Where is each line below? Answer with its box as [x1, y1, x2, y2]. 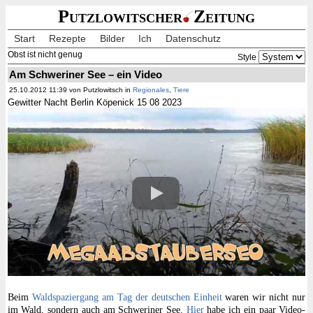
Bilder [99, 32, 125, 44]
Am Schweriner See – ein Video [8, 68, 162, 80]
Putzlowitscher [57, 6, 182, 27]
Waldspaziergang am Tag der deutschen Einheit [31, 291, 222, 303]
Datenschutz [166, 32, 221, 44]
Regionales [132, 86, 169, 94]
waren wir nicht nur [221, 291, 306, 303]
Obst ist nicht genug [7, 50, 82, 59]
